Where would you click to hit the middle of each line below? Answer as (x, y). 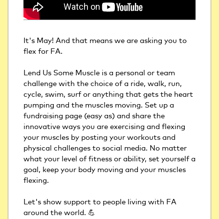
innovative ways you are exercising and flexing (104, 127)
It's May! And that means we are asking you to (105, 41)
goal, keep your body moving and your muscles (105, 170)
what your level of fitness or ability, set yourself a (109, 159)
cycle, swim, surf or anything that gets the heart (108, 94)
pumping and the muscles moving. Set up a (99, 105)
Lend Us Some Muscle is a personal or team (99, 73)
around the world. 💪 (60, 213)
